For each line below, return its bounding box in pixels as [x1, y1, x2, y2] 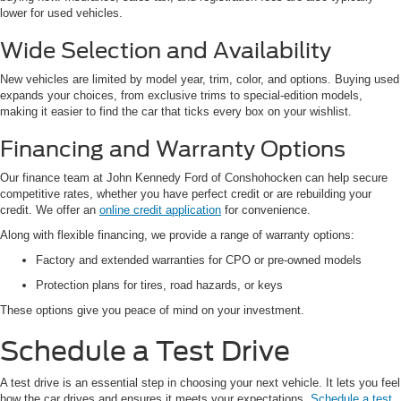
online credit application [99, 203, 221, 218]
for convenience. [221, 203, 311, 218]
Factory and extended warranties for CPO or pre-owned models [36, 253, 362, 268]
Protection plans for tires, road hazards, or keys [36, 278, 283, 293]
